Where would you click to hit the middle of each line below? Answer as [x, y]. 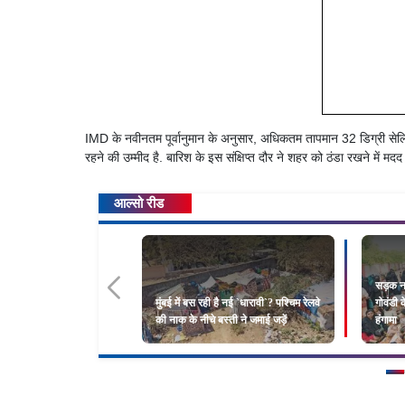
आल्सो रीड [139, 203]
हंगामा [386, 320]
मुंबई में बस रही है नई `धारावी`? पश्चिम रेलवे [238, 302]
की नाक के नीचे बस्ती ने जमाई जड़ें [221, 320]
